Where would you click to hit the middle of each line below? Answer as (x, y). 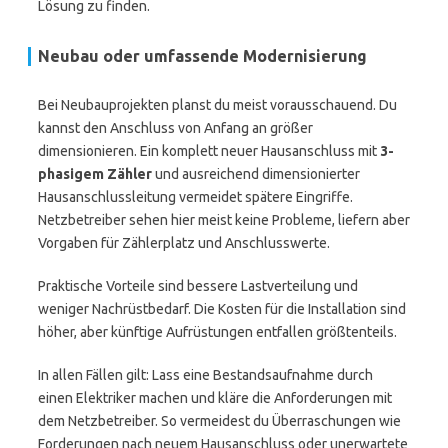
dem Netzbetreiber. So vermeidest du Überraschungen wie (219, 421)
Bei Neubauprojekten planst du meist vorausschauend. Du (217, 105)
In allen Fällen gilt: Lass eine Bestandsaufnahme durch (205, 375)
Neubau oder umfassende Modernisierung (202, 56)
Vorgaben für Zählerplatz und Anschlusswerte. (184, 243)
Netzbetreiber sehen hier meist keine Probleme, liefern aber (224, 220)
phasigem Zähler (95, 174)
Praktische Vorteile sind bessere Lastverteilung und (198, 286)
